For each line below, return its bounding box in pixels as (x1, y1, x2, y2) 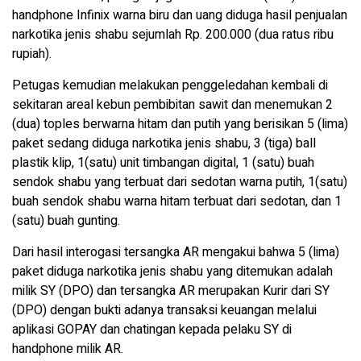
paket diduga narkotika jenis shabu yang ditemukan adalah (12, 262, 333, 282)
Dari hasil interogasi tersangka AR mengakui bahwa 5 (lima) (12, 243, 339, 263)
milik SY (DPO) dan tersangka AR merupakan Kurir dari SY (12, 281, 330, 301)
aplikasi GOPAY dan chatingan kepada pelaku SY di (12, 320, 292, 340)
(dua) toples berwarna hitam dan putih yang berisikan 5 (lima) (12, 114, 348, 135)
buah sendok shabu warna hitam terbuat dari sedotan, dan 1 (12, 192, 342, 212)
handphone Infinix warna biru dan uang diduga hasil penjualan (12, 6, 347, 26)
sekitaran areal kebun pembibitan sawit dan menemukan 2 (12, 95, 333, 115)
